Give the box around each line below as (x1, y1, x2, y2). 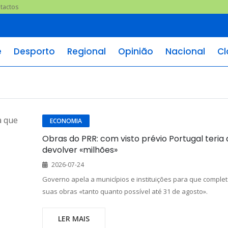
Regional (67, 45, 106, 58)
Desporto (14, 45, 55, 58)
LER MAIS (58, 214, 90, 223)
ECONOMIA (49, 117, 82, 125)
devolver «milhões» (42, 144, 118, 156)
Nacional (165, 45, 205, 58)
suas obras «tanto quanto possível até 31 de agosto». (42, 187, 208, 196)
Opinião (118, 45, 153, 58)
